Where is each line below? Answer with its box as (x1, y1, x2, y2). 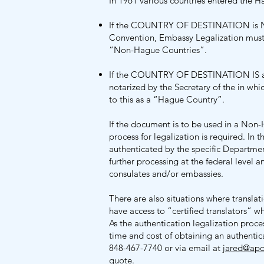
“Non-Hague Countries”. (109, 44, 212, 55)
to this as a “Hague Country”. (109, 94, 227, 105)
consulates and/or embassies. (109, 168, 223, 179)
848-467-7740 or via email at (109, 242, 223, 253)
